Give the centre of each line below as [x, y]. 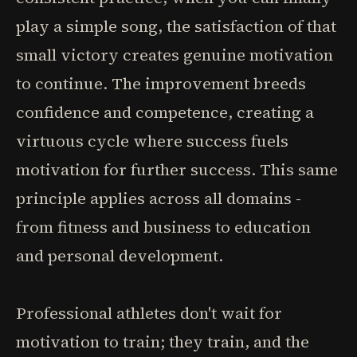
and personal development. [120, 256]
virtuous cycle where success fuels [152, 141]
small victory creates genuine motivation [175, 55]
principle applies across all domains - [159, 198]
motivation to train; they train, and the [163, 342]
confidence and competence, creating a [165, 112]
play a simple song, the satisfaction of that [176, 26]
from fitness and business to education [163, 227]
